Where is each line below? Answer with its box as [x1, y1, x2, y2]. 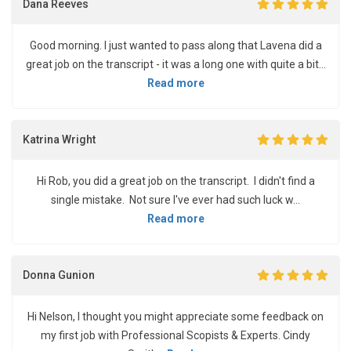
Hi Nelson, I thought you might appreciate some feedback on [27, 310, 324, 323]
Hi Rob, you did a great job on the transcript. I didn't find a [36, 175, 315, 187]
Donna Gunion [23, 268, 95, 281]
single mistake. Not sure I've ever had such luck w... [51, 194, 300, 206]
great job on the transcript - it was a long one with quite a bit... [25, 58, 326, 71]
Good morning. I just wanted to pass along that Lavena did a [29, 39, 322, 52]
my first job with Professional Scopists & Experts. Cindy [41, 329, 310, 342]
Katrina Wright [23, 132, 96, 146]
